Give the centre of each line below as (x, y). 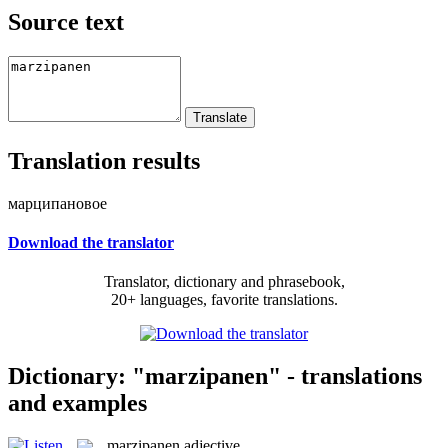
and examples (77, 402)
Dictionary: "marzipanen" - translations (215, 375)
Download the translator (91, 242)
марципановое (57, 203)
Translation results (104, 160)
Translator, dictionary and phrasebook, (224, 282)
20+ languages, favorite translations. (224, 300)
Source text (66, 21)
